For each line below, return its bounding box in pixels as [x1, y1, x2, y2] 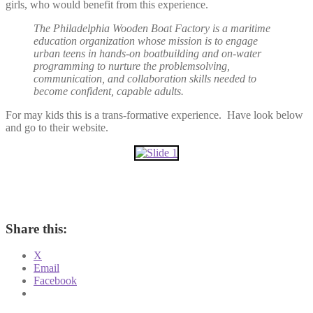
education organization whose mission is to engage [34, 34, 258, 47]
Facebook [34, 275, 77, 287]
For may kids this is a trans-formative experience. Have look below [6, 108, 303, 121]
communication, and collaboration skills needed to [34, 72, 256, 85]
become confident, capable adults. [34, 85, 184, 97]
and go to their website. [6, 121, 108, 133]
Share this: [6, 221, 67, 236]
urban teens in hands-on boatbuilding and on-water [34, 47, 261, 59]
